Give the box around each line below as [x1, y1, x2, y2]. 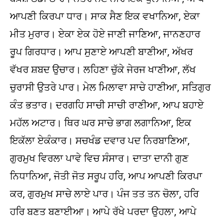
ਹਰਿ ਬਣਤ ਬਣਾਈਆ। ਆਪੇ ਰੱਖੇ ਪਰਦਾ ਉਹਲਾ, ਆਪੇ [10, 205, 196, 218]
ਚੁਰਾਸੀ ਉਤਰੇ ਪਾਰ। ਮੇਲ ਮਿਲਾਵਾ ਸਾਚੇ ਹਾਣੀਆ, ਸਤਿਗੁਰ [10, 80, 211, 94]
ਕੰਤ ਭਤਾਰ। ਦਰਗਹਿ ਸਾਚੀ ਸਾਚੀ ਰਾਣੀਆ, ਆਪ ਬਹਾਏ [10, 98, 204, 111]
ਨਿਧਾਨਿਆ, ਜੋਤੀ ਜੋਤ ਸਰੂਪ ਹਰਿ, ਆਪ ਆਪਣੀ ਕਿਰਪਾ [10, 169, 202, 183]
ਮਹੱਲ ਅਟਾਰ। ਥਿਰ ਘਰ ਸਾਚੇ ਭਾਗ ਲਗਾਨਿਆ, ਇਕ [10, 116, 191, 129]
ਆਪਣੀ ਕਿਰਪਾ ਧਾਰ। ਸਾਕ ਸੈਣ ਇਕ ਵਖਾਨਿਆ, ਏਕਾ [10, 9, 200, 23]
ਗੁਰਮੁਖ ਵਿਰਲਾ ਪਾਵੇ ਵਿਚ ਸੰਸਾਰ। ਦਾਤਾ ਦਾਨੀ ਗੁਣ [10, 151, 188, 165]
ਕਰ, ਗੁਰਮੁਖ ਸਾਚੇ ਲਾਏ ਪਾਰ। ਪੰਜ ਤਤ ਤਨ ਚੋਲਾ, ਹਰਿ [10, 187, 199, 200]
